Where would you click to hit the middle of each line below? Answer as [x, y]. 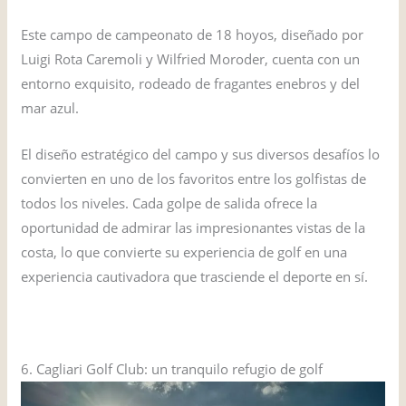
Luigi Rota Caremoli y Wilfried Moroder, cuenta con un [191, 59]
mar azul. [50, 108]
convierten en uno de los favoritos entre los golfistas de [194, 179]
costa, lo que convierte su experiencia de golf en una [184, 252]
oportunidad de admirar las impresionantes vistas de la [193, 228]
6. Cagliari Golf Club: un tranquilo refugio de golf [172, 369]
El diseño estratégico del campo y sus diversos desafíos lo [201, 155]
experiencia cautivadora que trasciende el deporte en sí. [195, 277]
